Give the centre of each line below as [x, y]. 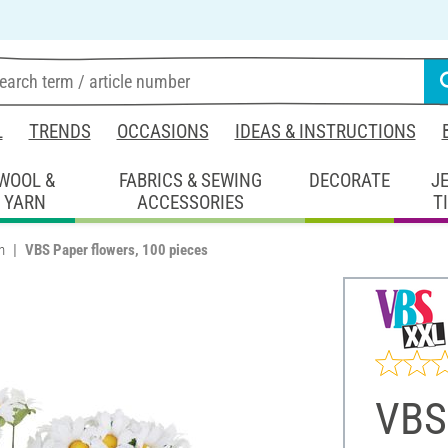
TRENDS [59, 131]
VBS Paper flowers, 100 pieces [116, 249]
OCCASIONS [162, 131]
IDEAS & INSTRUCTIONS [325, 131]
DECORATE [350, 180]
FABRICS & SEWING [190, 180]
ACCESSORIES [190, 202]
